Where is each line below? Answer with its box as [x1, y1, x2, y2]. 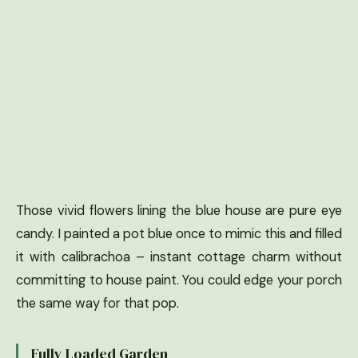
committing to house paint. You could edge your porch [16, 272, 342, 289]
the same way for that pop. [16, 295, 179, 312]
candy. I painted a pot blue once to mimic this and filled [16, 225, 342, 243]
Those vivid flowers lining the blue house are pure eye [16, 202, 342, 220]
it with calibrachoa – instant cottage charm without [16, 249, 342, 266]
